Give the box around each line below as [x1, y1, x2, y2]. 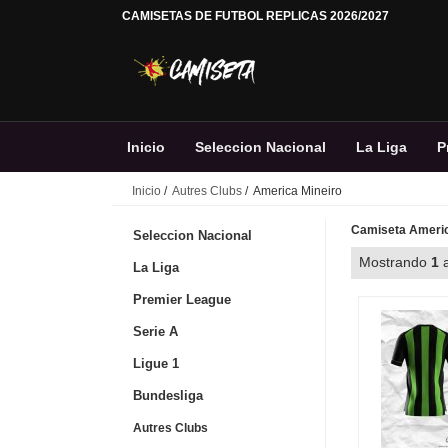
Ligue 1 [133, 356, 179, 371]
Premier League [133, 292, 231, 307]
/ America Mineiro [242, 184, 342, 198]
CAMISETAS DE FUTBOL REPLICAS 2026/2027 [122, 9, 389, 23]
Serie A [133, 324, 178, 339]
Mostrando [359, 254, 431, 270]
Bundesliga [133, 388, 203, 403]
